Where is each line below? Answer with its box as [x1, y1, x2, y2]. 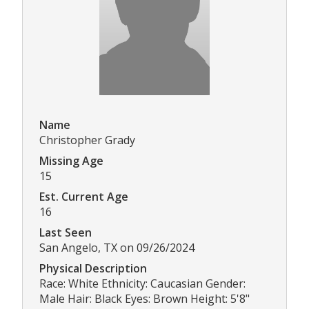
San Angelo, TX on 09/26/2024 [39, 240, 195, 256]
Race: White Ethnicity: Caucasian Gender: [39, 276, 246, 292]
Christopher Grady [39, 132, 135, 148]
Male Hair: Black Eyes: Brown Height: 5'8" [39, 291, 250, 307]
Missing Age [39, 153, 103, 169]
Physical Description [39, 261, 147, 277]
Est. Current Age [39, 189, 128, 205]
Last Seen [39, 225, 92, 241]
